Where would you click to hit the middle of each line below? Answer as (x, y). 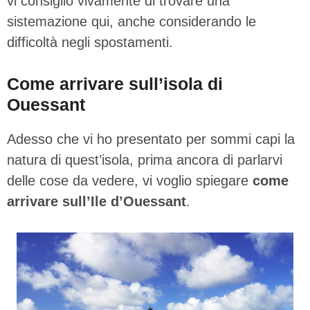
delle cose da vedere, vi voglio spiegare (130, 180)
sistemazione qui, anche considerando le (131, 21)
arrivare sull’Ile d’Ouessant (97, 201)
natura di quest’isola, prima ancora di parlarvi (145, 159)
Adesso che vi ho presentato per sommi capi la (151, 139)
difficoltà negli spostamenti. (90, 42)
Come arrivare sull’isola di (115, 83)
